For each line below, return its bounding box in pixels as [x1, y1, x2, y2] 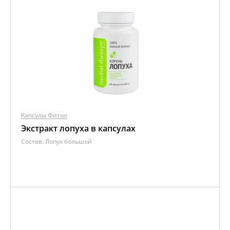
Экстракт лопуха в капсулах [21, 123, 136, 134]
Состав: [21, 137, 45, 146]
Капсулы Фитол [21, 111, 67, 120]
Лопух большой [45, 137, 92, 146]
